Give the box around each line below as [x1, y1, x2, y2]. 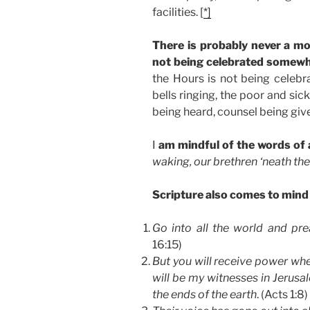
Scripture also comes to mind [152, 188, 309, 202]
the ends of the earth [152, 288, 257, 302]
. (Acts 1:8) [257, 288, 308, 302]
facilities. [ [152, 6, 203, 19]
